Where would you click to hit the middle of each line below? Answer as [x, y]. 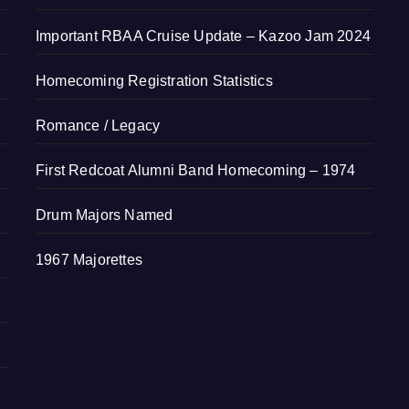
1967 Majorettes [89, 260]
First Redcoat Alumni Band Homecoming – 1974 [196, 171]
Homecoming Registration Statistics [154, 81]
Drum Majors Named [105, 215]
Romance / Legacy [98, 126]
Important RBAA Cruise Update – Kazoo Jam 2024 [203, 37]
